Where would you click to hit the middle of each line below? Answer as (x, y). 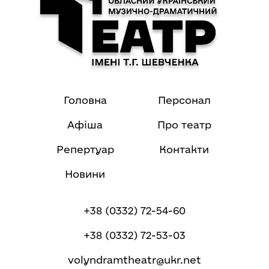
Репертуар (85, 150)
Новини (85, 174)
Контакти (184, 150)
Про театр (184, 125)
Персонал (184, 100)
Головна (85, 100)
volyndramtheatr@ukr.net (134, 260)
